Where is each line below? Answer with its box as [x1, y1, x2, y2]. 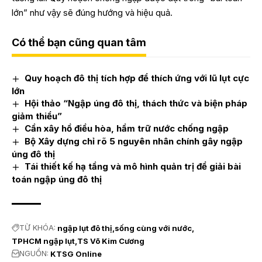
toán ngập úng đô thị [12, 173, 102, 185]
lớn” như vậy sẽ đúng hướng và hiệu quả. [12, 7, 173, 19]
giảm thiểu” [12, 110, 62, 122]
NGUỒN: [19, 249, 49, 258]
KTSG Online [50, 249, 102, 258]
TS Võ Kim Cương [77, 236, 144, 246]
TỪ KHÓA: [19, 223, 56, 233]
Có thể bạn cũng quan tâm [12, 36, 146, 49]
